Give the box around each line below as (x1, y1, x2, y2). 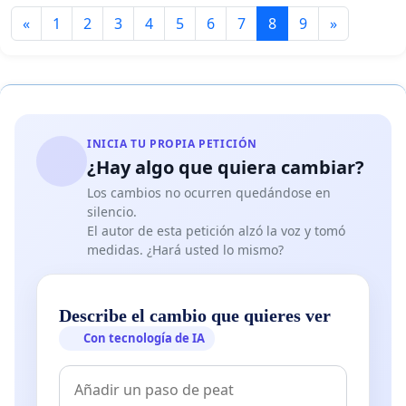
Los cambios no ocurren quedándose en (87, 183, 331, 201)
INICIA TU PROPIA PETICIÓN (87, 135, 257, 151)
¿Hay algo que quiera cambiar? (87, 154, 364, 179)
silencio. (87, 202, 137, 220)
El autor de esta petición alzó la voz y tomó (87, 221, 345, 239)
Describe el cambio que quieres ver (59, 304, 331, 325)
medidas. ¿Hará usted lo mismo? (87, 240, 284, 258)
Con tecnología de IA (83, 329, 206, 346)
